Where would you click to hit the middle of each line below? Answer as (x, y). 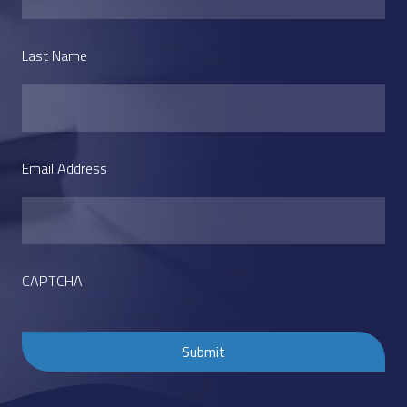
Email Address (65, 168)
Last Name (55, 55)
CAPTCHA (52, 281)
